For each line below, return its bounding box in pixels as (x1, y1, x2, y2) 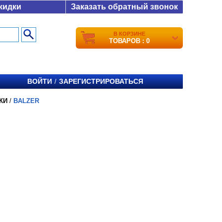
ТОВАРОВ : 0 (109, 37, 150, 45)
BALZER (13, 97, 39, 105)
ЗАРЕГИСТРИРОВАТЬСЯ (59, 77, 143, 85)
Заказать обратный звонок (71, 2, 178, 11)
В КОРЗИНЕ (113, 31, 145, 37)
